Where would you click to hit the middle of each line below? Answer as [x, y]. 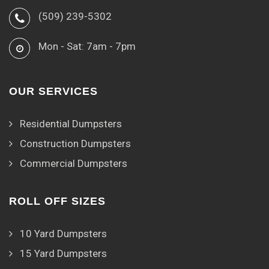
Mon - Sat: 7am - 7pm [87, 47]
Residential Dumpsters [71, 124]
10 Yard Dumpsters [63, 234]
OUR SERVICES [53, 92]
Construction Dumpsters [75, 144]
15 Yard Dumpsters [63, 254]
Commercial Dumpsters [74, 164]
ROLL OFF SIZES [57, 201]
